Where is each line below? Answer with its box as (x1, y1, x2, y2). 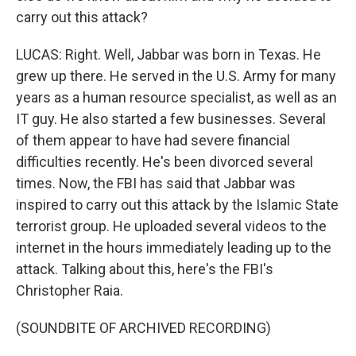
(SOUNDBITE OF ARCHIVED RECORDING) (16, 319, 271, 336)
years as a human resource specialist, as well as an (16, 89, 337, 106)
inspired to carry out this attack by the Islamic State (16, 196, 339, 213)
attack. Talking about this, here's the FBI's (16, 261, 273, 277)
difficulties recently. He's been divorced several (16, 153, 313, 170)
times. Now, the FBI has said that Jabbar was (16, 175, 296, 192)
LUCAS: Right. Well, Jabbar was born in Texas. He (16, 46, 321, 63)
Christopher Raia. (16, 282, 123, 299)
